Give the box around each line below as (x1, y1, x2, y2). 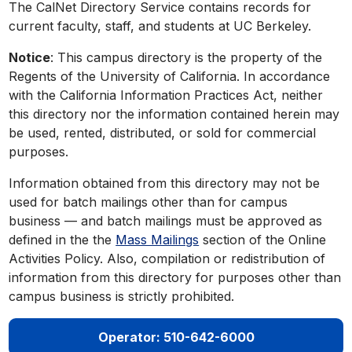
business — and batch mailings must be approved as (9, 212, 323, 229)
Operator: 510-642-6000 (97, 328, 255, 345)
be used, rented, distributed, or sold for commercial (9, 124, 317, 141)
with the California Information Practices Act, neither (9, 86, 324, 103)
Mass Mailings (115, 231, 200, 247)
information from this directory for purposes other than (9, 269, 342, 285)
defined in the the (9, 231, 116, 247)
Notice (9, 49, 51, 65)
